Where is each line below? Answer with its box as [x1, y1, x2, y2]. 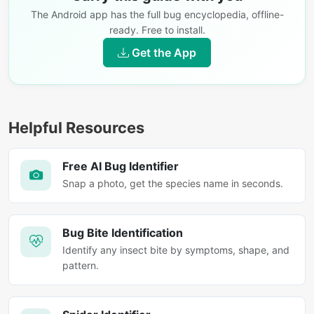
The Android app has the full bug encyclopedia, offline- [30, 8, 284, 20]
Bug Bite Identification [62, 225, 183, 240]
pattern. [62, 259, 99, 271]
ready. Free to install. [109, 23, 205, 36]
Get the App [132, 45, 196, 60]
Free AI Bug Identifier [62, 158, 179, 173]
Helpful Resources [8, 118, 144, 137]
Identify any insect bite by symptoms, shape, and [62, 243, 289, 256]
